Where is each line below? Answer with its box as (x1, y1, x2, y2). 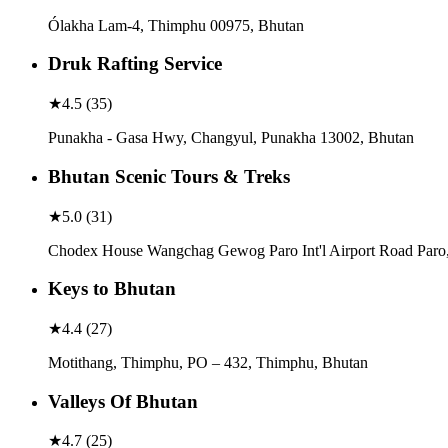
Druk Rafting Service (48, 53, 222, 75)
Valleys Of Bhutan (48, 390, 198, 412)
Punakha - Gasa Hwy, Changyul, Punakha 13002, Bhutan (48, 129, 414, 147)
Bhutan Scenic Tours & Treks (48, 165, 290, 187)
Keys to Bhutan (48, 278, 176, 300)
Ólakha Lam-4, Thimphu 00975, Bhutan (48, 16, 304, 34)
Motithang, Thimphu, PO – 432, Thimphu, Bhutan (48, 353, 368, 371)
